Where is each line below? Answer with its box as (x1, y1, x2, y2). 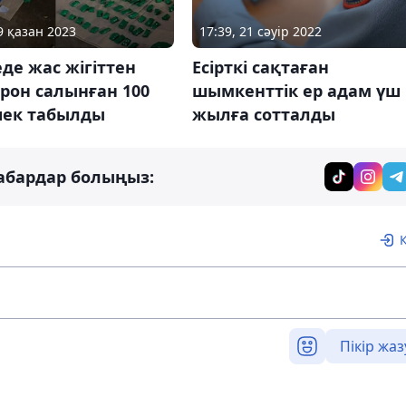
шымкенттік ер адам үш (191, 80, 401, 102)
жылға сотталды (191, 103, 335, 126)
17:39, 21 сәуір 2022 (198, 23, 322, 41)
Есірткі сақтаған (191, 56, 329, 79)
